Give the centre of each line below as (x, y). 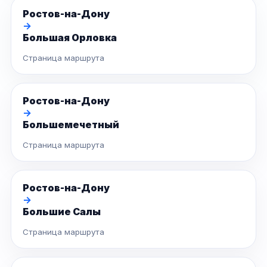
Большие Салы (62, 212)
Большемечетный (71, 125)
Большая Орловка (70, 38)
